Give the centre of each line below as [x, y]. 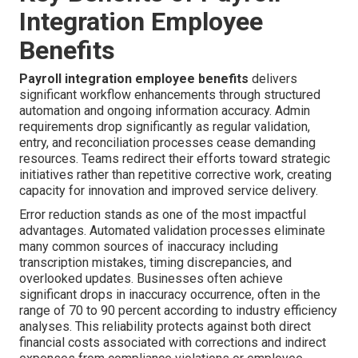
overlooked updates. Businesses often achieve [151, 278]
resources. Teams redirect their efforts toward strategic [175, 158]
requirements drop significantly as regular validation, [165, 126]
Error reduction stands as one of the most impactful [163, 214]
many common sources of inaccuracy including [149, 246]
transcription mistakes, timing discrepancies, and [155, 262]
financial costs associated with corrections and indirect [173, 342]
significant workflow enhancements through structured [170, 94]
